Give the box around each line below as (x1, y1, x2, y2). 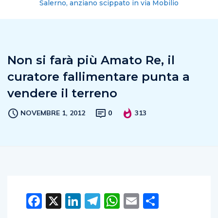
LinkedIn (81, 191, 142, 211)
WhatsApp (120, 191, 201, 211)
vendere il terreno (7, 86, 117, 100)
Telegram (100, 191, 170, 211)
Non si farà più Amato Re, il (7, 53, 175, 67)
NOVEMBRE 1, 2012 (20, 108, 85, 117)
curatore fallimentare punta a (7, 69, 190, 84)
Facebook (42, 191, 113, 211)
